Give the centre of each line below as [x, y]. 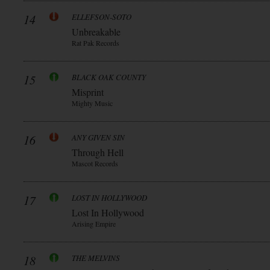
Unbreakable [96, 32]
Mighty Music [92, 103]
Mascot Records [95, 163]
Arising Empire [94, 224]
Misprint [88, 92]
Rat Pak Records [96, 43]
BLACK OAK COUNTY [109, 77]
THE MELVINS [96, 258]
